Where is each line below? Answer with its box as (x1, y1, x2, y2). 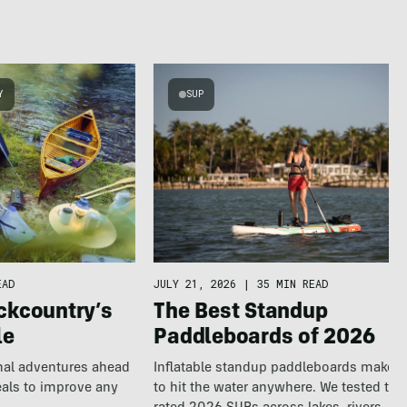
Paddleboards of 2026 (154, 327, 375, 350)
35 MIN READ (257, 275, 329, 291)
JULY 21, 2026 (154, 275, 237, 291)
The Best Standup (154, 302, 328, 324)
